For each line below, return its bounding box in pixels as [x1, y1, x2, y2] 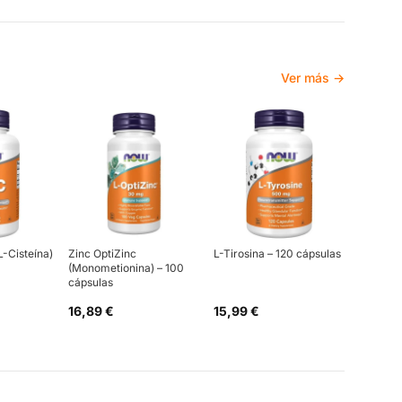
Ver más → [281, 70, 345, 85]
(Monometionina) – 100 [68, 261, 184, 275]
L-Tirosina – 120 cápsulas [214, 247, 342, 260]
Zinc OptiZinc [68, 247, 136, 260]
